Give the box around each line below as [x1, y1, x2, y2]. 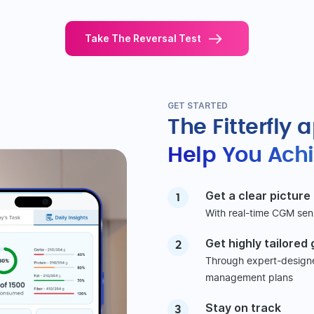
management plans [205, 273, 293, 284]
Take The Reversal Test [85, 32, 201, 45]
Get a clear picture [205, 189, 310, 203]
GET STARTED [168, 100, 228, 111]
